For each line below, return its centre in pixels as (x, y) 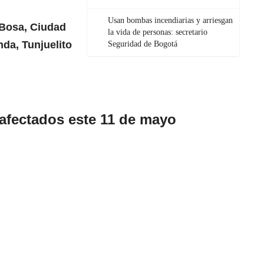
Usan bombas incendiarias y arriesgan (170, 21)
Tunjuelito (47, 45)
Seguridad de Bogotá (143, 44)
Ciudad (48, 27)
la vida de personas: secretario (158, 32)
